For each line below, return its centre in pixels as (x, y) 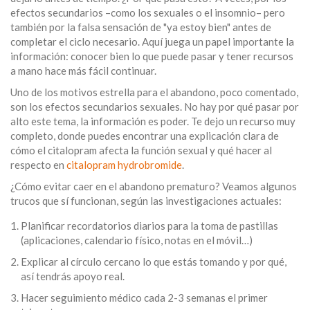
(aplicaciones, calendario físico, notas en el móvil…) (137, 240)
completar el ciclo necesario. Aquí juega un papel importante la (152, 42)
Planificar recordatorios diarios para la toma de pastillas (149, 226)
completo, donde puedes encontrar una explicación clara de (145, 136)
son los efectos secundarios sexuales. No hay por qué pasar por (155, 107)
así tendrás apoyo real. (73, 276)
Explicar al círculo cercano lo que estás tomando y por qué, (154, 262)
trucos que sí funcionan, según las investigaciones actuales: (146, 201)
